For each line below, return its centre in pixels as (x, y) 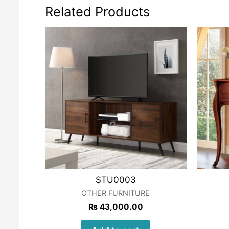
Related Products (97, 12)
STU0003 (116, 180)
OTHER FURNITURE (116, 193)
